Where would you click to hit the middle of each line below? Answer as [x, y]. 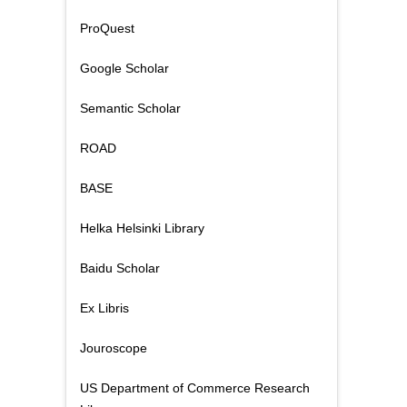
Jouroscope [114, 348]
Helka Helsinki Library [142, 228]
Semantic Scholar [130, 108]
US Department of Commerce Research [195, 388]
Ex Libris [104, 308]
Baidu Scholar [120, 268]
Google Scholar [124, 68]
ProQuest [107, 28]
